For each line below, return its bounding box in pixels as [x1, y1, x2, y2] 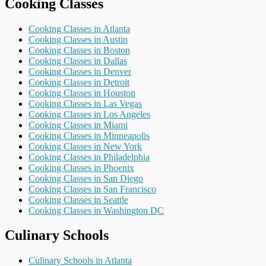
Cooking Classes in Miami [28, 119, 128, 130]
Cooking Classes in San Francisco [28, 183, 156, 194]
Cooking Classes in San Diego [28, 173, 143, 183]
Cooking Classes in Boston [28, 45, 130, 55]
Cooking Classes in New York [28, 141, 142, 151]
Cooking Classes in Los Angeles [28, 109, 150, 119]
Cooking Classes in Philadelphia [28, 151, 150, 162]
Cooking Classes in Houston [28, 87, 135, 98]
